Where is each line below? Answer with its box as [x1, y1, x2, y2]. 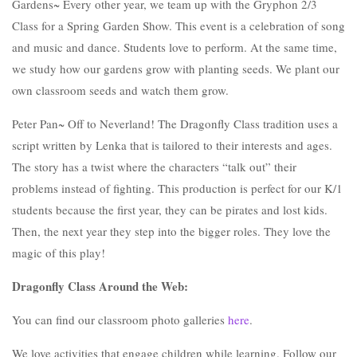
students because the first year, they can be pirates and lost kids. [12, 202, 328, 218]
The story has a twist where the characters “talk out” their [12, 159, 296, 175]
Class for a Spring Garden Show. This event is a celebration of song [12, 18, 345, 33]
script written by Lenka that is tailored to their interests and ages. [12, 137, 332, 153]
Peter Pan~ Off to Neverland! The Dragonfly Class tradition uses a [12, 116, 338, 131]
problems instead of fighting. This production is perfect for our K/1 [12, 180, 343, 196]
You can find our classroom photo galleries [12, 312, 228, 328]
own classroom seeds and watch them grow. [12, 82, 229, 98]
